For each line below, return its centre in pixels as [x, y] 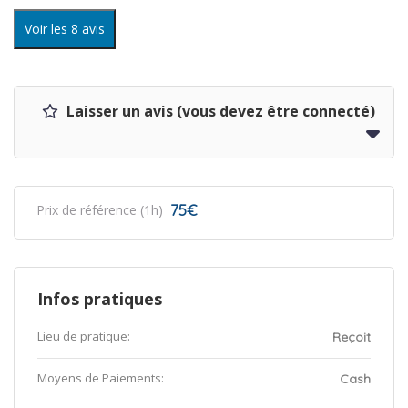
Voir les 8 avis [65, 29]
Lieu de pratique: [84, 336]
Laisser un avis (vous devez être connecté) [219, 111]
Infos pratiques [100, 299]
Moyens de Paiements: [101, 378]
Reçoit [352, 337]
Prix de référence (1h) [100, 210]
